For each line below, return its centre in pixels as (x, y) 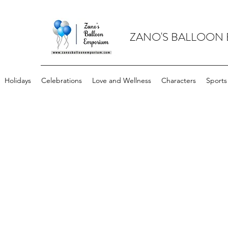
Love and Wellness (122, 81)
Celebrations (62, 81)
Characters (179, 81)
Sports (217, 81)
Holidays (18, 81)
